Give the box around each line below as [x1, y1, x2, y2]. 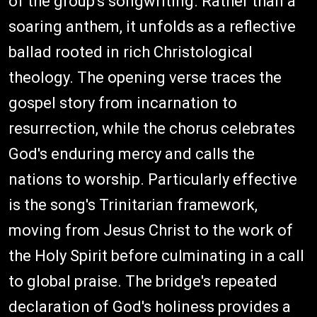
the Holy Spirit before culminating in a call [8, 247, 304, 265]
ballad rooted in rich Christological [8, 43, 253, 62]
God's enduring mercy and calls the [8, 145, 255, 163]
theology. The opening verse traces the [8, 69, 282, 87]
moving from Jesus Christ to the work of [8, 221, 293, 240]
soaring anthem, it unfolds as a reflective [8, 18, 296, 36]
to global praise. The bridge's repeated [8, 272, 277, 291]
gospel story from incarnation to [8, 94, 237, 113]
